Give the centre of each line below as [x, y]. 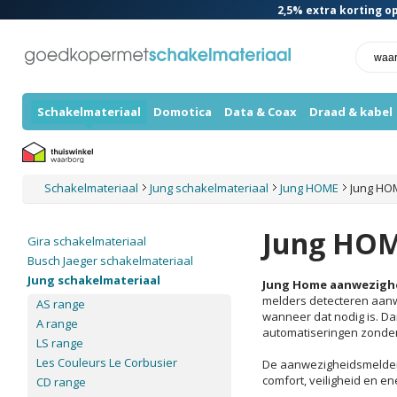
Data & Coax [261, 112]
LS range [60, 343]
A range [57, 323]
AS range [61, 304]
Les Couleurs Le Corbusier [107, 362]
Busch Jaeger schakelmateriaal [110, 261]
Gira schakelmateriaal [87, 241]
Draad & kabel [351, 112]
